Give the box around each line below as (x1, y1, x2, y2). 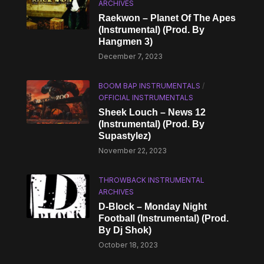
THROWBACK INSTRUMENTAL (98, 176, 205, 184)
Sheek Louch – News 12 (98, 107, 206, 117)
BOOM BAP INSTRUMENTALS (98, 81, 201, 90)
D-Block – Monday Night (98, 202, 207, 212)
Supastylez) (98, 131, 151, 141)
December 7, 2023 (98, 52, 163, 61)
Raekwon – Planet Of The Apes (98, 13, 236, 23)
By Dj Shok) (98, 225, 152, 235)
